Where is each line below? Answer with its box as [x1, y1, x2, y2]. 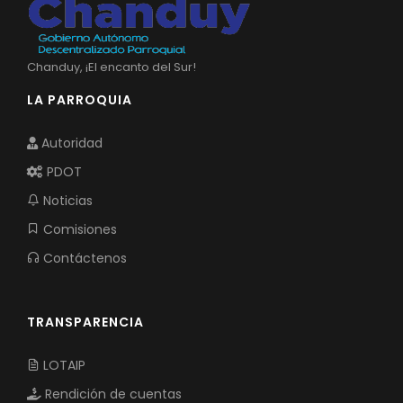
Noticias [40, 191, 93, 210]
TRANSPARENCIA [27, 312, 144, 331]
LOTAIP [40, 355, 85, 374]
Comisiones [40, 219, 117, 238]
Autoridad [38, 133, 103, 152]
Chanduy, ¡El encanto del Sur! [27, 58, 196, 76]
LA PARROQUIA [27, 90, 132, 109]
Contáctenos [40, 248, 127, 267]
